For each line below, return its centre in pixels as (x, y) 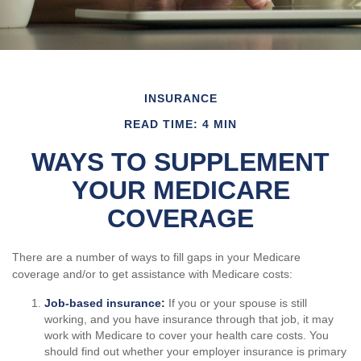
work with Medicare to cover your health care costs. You (187, 335)
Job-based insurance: (105, 303)
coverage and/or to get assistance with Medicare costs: (152, 274)
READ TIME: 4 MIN (180, 124)
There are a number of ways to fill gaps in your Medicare (156, 257)
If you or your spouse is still (236, 303)
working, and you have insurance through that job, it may (189, 319)
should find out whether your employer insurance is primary (195, 351)
